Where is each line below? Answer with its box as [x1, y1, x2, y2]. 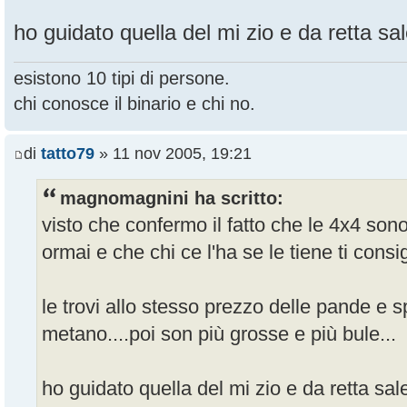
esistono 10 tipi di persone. [14, 67, 230, 88]
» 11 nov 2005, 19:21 [94, 144, 252, 164]
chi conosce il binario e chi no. [14, 93, 255, 114]
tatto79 [41, 144, 94, 164]
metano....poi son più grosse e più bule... [42, 323, 396, 346]
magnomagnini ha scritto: [60, 188, 283, 209]
